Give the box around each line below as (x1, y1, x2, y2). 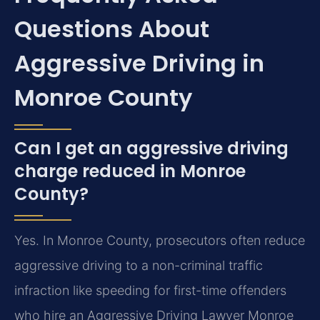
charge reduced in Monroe (14, 159, 246, 184)
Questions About (14, 13, 209, 46)
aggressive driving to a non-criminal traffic (14, 258, 263, 274)
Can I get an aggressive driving (14, 136, 289, 161)
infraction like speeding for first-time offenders (14, 283, 286, 299)
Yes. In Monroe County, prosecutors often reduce (14, 233, 305, 249)
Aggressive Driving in (14, 47, 264, 80)
